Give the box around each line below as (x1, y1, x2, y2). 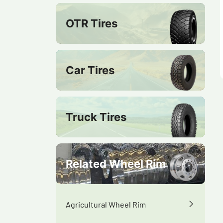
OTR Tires (66, 15, 117, 31)
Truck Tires (66, 109, 126, 125)
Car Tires (66, 62, 114, 78)
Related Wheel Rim (66, 156, 166, 172)
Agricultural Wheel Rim (66, 199, 146, 209)
